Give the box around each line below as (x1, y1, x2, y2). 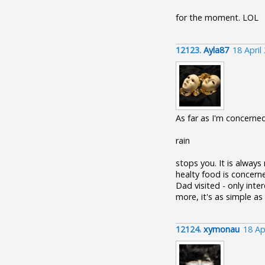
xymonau (203, 224, 240, 235)
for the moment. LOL (176, 12, 258, 23)
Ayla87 (203, 44, 229, 56)
